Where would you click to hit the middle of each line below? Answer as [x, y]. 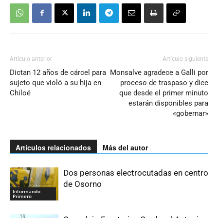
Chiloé [20, 93]
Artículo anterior [31, 59]
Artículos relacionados [53, 147]
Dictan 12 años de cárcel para [58, 72]
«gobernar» [191, 113]
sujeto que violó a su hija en [55, 82]
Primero [22, 196]
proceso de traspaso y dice [164, 82]
